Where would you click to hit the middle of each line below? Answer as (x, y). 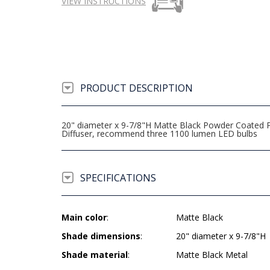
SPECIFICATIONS (118, 178)
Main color (84, 218)
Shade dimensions (101, 236)
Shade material (95, 255)
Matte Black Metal (212, 255)
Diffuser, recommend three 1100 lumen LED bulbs (159, 134)
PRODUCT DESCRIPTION (137, 88)
